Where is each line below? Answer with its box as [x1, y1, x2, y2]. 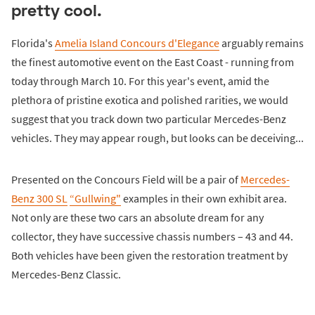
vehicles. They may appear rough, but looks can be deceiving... [11, 130, 304, 145]
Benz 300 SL [11, 191, 67, 205]
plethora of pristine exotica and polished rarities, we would [11, 92, 288, 107]
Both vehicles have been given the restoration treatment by [11, 247, 288, 262]
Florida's [11, 35, 55, 50]
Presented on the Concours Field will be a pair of [11, 172, 240, 186]
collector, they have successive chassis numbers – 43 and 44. [11, 229, 293, 243]
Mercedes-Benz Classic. [11, 266, 121, 281]
